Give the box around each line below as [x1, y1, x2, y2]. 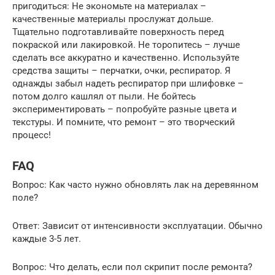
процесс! [12, 129, 51, 141]
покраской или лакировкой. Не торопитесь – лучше [12, 39, 240, 50]
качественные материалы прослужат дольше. [12, 13, 214, 25]
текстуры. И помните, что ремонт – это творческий [12, 116, 235, 128]
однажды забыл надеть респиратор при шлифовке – [12, 77, 244, 89]
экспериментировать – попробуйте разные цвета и [12, 103, 237, 115]
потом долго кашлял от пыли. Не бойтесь [12, 90, 196, 102]
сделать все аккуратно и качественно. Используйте [12, 52, 239, 63]
